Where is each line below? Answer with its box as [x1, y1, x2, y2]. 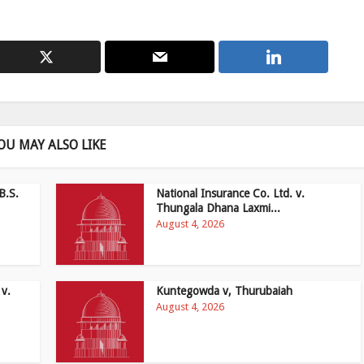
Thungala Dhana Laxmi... [156, 201, 281, 214]
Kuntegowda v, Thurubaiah [156, 284, 293, 297]
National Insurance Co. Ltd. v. [156, 187, 305, 200]
